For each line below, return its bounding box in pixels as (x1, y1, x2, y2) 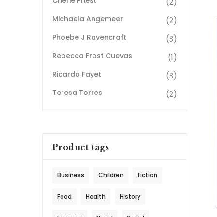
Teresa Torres (52, 88, 102, 98)
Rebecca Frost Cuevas (52, 51, 132, 61)
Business (57, 171, 84, 180)
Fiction (138, 171, 157, 180)
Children (98, 171, 124, 180)
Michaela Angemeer (52, 14, 123, 24)
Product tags (52, 142, 109, 153)
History (120, 192, 140, 201)
